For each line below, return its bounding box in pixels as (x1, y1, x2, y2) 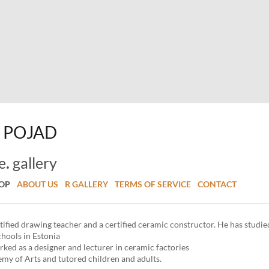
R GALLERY (65, 178, 108, 189)
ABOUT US (17, 178, 58, 189)
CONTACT (198, 178, 237, 189)
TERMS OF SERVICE (115, 178, 191, 189)
